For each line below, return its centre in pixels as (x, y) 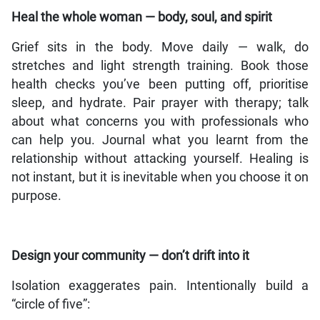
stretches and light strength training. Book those (160, 66)
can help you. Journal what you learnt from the (160, 140)
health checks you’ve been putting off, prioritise (160, 85)
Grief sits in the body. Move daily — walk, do (160, 47)
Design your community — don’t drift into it (130, 256)
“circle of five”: (50, 305)
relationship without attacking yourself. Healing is (160, 159)
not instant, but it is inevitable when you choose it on (160, 177)
